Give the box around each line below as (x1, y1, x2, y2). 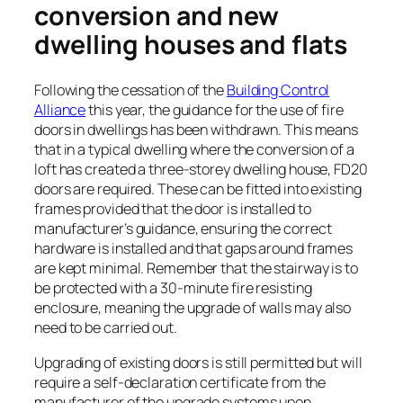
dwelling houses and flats (34, 26, 347, 62)
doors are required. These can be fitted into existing (34, 179, 362, 200)
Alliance (34, 100, 86, 121)
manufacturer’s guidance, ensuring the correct (34, 219, 332, 239)
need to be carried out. (34, 318, 177, 338)
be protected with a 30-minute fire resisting (34, 278, 312, 299)
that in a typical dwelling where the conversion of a (34, 139, 354, 160)
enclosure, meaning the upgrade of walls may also (34, 298, 352, 318)
